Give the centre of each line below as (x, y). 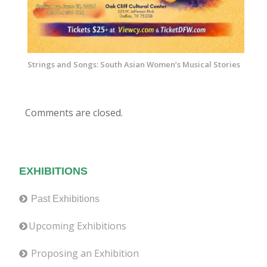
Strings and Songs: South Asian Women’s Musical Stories (133, 65)
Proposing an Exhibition (85, 253)
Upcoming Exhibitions (78, 226)
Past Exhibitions (64, 198)
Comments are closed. (74, 112)
